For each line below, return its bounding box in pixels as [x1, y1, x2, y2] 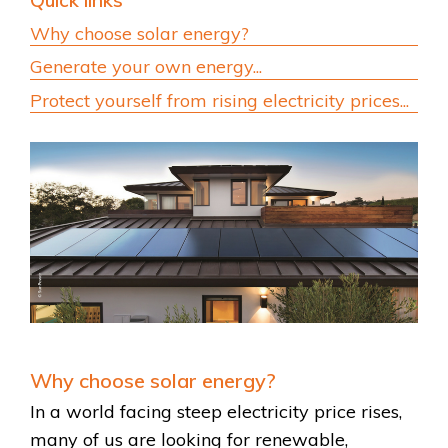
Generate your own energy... [30, 55, 262, 79]
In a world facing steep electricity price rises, [30, 400, 402, 424]
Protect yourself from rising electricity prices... [30, 88, 409, 112]
